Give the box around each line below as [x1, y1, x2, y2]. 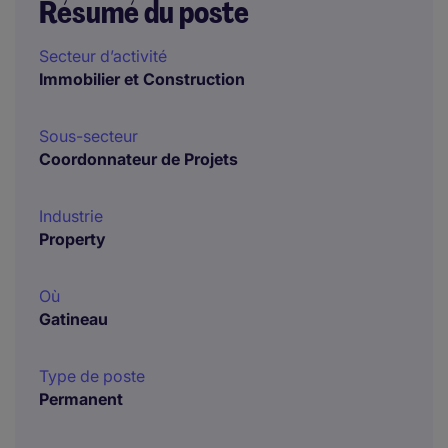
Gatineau [39, 309, 108, 329]
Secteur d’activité [39, 46, 167, 66]
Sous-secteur [39, 126, 138, 146]
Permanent [39, 389, 123, 409]
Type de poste [39, 366, 145, 386]
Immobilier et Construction [39, 69, 245, 89]
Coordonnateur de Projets [39, 149, 238, 169]
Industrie [39, 206, 103, 226]
